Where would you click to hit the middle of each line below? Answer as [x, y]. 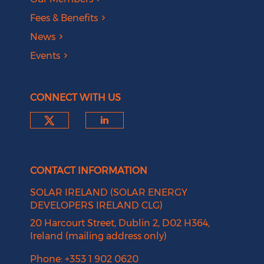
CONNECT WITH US [76, 98]
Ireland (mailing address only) [99, 236]
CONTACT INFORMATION [89, 171]
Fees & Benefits [64, 18]
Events [45, 56]
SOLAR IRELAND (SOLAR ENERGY [109, 193]
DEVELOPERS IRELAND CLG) [97, 206]
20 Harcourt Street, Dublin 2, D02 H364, [120, 223]
